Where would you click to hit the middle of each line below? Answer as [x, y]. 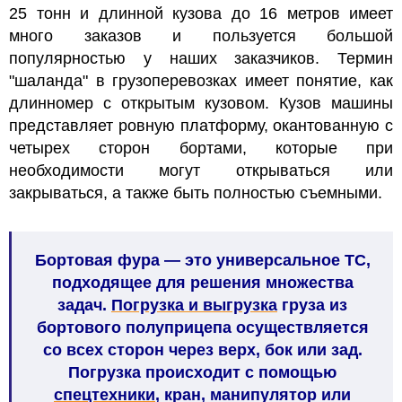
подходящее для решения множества [202, 282]
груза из [312, 305]
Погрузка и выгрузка [194, 305]
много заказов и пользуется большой [201, 35]
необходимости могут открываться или [201, 170]
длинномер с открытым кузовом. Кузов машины [201, 103]
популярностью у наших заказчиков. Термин [201, 58]
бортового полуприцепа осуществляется [202, 327]
